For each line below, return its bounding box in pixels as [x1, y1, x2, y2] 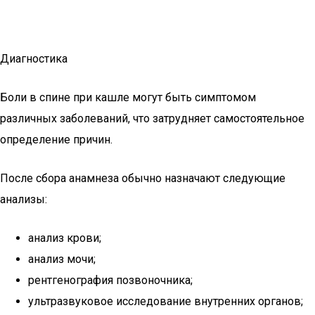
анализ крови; [28, 231, 101, 245]
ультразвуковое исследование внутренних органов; [28, 295, 303, 308]
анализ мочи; [28, 252, 96, 266]
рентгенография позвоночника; [28, 274, 193, 287]
